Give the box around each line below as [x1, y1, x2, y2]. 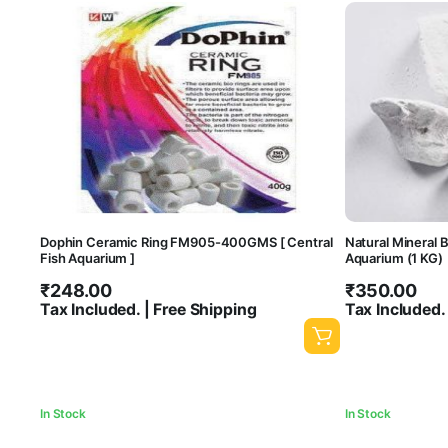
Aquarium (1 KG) [344, 250, 443, 266]
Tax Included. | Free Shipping [40, 299, 257, 319]
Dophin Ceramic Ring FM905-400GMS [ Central [40, 234, 333, 250]
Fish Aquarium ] [40, 250, 136, 266]
